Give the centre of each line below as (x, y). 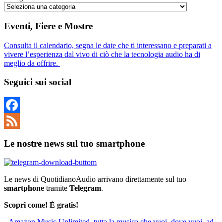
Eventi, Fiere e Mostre (48, 26)
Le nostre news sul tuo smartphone (74, 143)
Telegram (85, 188)
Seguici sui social (38, 82)
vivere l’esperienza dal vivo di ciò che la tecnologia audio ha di (102, 54)
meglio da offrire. (32, 63)
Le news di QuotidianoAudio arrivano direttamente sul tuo (95, 179)
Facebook (19, 120)
